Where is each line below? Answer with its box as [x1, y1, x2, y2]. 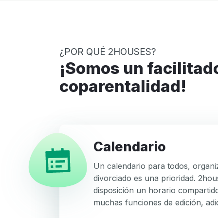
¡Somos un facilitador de [59, 58, 76, 78]
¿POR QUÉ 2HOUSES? [59, 46, 156, 57]
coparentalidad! [59, 76, 186, 96]
